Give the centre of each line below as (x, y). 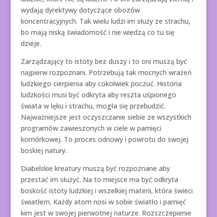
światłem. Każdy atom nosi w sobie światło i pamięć (103, 201)
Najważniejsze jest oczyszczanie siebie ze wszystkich (106, 117)
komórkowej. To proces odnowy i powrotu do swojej (104, 139)
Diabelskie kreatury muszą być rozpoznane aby (95, 168)
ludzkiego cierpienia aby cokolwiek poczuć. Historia (101, 83)
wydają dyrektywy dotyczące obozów (80, 10)
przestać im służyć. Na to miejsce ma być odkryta (99, 179)
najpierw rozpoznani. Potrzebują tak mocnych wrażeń (106, 72)
